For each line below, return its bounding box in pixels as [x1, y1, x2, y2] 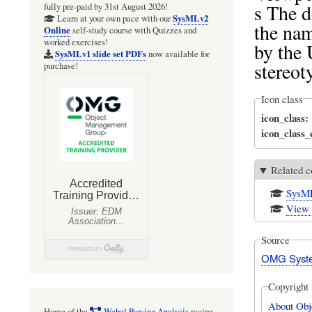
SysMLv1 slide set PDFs [54, 47, 146, 61]
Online [44, 24, 70, 37]
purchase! [44, 60, 78, 72]
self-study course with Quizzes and [70, 24, 196, 37]
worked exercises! [44, 36, 108, 49]
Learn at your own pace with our [54, 13, 173, 25]
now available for [146, 48, 210, 61]
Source [260, 233, 290, 247]
